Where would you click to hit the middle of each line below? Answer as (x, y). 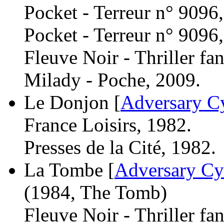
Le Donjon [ (72, 102)
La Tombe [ (69, 169)
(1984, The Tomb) (95, 192)
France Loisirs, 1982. (108, 124)
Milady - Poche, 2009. (112, 79)
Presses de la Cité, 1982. (120, 147)
